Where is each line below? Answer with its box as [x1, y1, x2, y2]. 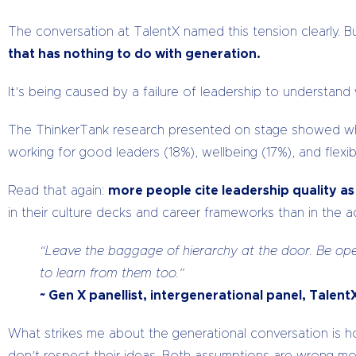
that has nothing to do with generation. [8, 48, 261, 60]
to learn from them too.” [40, 267, 184, 280]
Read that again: [8, 184, 108, 197]
